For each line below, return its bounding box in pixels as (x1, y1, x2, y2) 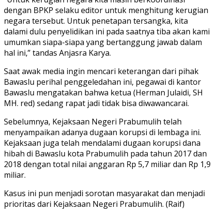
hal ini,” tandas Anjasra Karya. (4, 47, 111, 59)
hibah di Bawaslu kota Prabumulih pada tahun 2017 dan (4, 148, 207, 159)
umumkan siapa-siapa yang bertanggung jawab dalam (4, 37, 202, 48)
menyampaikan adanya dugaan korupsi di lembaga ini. (4, 127, 201, 138)
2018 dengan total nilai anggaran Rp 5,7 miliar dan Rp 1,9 (4, 159, 211, 170)
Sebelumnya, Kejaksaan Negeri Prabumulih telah (4, 116, 182, 127)
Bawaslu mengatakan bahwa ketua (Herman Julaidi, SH (4, 87, 203, 98)
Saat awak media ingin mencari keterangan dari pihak (4, 66, 199, 77)
